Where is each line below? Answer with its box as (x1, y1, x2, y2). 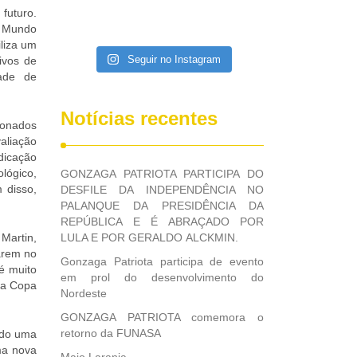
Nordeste (61, 287, 107, 300)
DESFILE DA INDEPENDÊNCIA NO (61, 183, 264, 196)
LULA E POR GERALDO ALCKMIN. (61, 231, 238, 244)
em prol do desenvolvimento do (61, 271, 264, 284)
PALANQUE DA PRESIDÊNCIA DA (61, 199, 264, 212)
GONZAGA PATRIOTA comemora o (61, 311, 264, 324)
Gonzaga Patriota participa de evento (61, 255, 264, 268)
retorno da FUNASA (61, 327, 161, 339)
